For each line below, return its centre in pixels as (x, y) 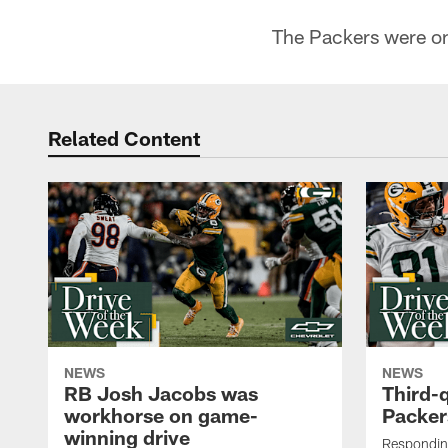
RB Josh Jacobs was (161, 393)
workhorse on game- (161, 415)
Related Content (124, 138)
